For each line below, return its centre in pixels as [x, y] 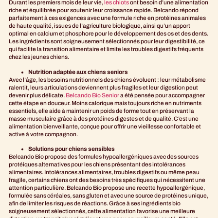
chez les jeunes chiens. [39, 57]
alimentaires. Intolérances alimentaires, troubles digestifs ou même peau [104, 172]
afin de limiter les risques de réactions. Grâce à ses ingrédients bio [95, 203]
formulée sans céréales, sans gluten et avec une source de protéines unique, [109, 195]
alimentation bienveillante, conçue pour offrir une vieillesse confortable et [105, 126]
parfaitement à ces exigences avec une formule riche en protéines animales [107, 18]
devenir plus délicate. [37, 95]
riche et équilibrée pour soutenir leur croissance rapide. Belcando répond [104, 10]
